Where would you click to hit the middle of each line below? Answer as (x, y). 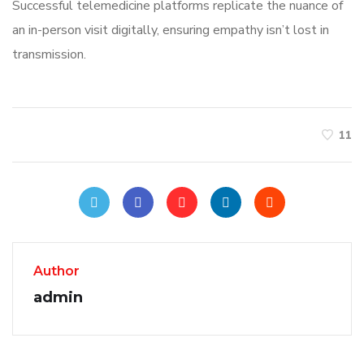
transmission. (49, 55)
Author (56, 271)
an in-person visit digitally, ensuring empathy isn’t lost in (171, 30)
